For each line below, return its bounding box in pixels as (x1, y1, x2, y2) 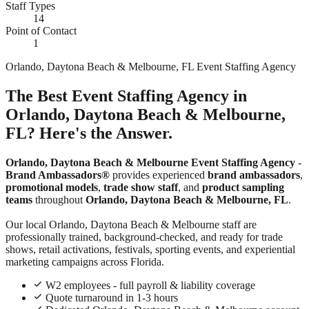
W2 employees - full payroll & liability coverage (46, 279, 255, 291)
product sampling (202, 181, 284, 193)
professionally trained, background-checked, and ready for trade (6, 230, 283, 243)
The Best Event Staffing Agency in (6, 86, 247, 105)
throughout (32, 193, 86, 206)
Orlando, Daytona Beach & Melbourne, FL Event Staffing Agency (6, 60, 296, 72)
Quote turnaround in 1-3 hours (46, 291, 178, 303)
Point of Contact (6, 24, 77, 37)
